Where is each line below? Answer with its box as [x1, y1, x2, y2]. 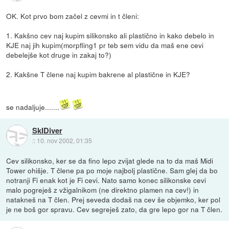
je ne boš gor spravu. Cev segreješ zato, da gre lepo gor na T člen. [6, 204, 223, 215]
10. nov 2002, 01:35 [36, 135, 92, 145]
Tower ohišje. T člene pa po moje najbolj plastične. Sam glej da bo [6, 165, 218, 176]
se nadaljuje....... [6, 102, 60, 112]
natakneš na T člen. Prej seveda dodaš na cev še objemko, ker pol [6, 194, 221, 205]
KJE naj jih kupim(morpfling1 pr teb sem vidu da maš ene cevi [6, 40, 204, 51]
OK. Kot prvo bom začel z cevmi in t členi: [6, 11, 140, 21]
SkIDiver [32, 124, 62, 136]
